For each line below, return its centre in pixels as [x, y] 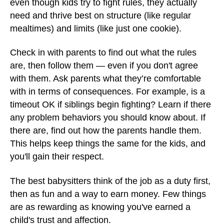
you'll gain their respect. [57, 156]
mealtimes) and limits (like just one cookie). [96, 28]
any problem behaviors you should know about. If [108, 117]
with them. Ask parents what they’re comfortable [105, 78]
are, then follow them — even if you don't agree [104, 65]
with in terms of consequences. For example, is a [107, 91]
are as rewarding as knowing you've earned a [100, 207]
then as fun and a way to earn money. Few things [108, 194]
